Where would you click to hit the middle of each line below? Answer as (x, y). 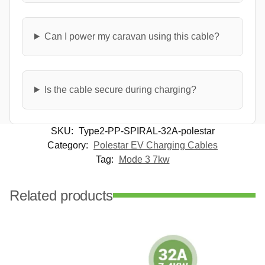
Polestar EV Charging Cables (156, 145)
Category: (69, 145)
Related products (62, 195)
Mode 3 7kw (144, 159)
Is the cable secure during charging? (120, 89)
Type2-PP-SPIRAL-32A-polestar (146, 131)
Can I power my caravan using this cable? (132, 36)
